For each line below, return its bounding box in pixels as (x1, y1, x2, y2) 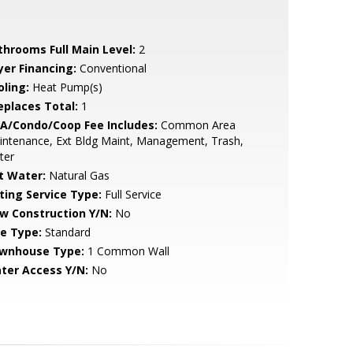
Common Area (157, 117, 236, 132)
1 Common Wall (84, 243, 169, 258)
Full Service (101, 187, 162, 202)
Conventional (76, 61, 147, 76)
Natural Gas (45, 168, 110, 183)
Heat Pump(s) (28, 80, 102, 95)
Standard (41, 225, 91, 240)
